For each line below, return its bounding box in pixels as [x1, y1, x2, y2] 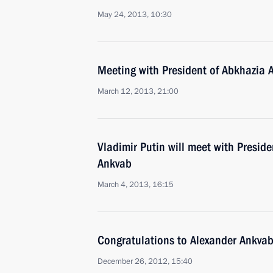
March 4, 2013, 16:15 [97, 179, 174, 190]
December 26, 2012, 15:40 [97, 256, 193, 267]
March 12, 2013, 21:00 [97, 86, 179, 97]
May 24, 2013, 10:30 [97, 9, 172, 20]
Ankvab [97, 156, 132, 171]
